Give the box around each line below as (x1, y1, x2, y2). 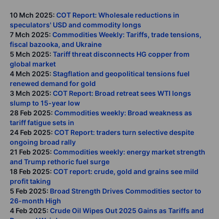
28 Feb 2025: (10, 108, 54, 117)
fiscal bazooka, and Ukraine (10, 40, 102, 48)
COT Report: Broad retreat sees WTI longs (53, 88, 191, 97)
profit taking (10, 176, 51, 185)
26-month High (10, 196, 61, 205)
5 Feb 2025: (10, 186, 50, 195)
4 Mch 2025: (10, 69, 53, 78)
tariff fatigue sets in (10, 118, 74, 127)
